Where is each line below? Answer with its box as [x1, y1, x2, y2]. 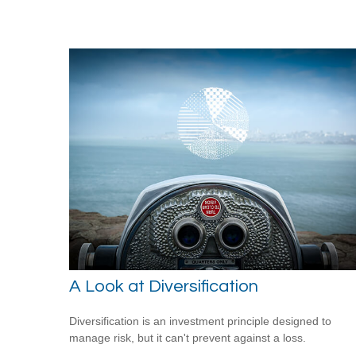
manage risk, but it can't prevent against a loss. [69, 331, 306, 344]
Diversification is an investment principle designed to [69, 314, 331, 327]
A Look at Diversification [69, 277, 258, 296]
